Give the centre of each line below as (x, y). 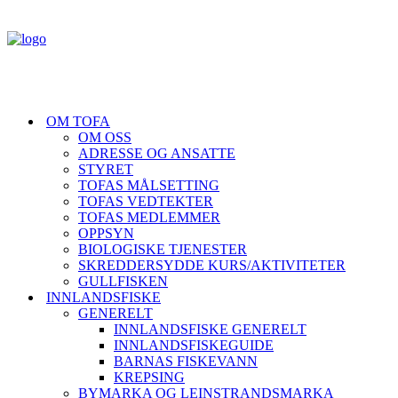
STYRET (106, 169)
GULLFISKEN (123, 281)
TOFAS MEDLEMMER (149, 217)
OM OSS (105, 137)
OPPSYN (106, 233)
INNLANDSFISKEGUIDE (194, 345)
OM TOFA (78, 121)
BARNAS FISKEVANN (186, 361)
